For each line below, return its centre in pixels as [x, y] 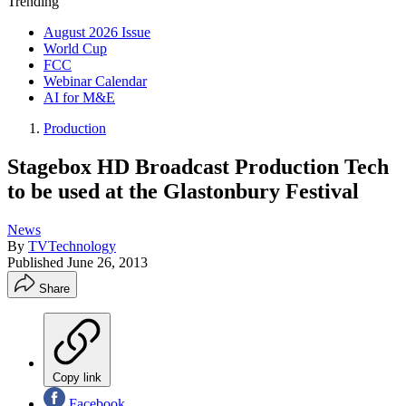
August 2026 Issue [97, 32]
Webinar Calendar [95, 81]
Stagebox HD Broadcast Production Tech [198, 166]
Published [37, 262]
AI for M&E [79, 97]
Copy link [77, 377]
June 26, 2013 [107, 262]
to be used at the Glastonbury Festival [183, 191]
